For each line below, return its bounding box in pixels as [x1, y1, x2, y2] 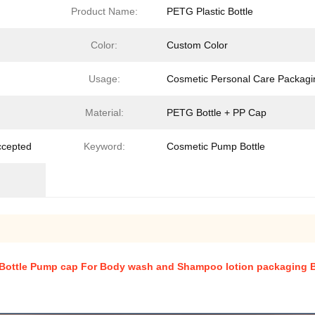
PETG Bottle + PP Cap [167, 107, 266, 118]
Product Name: [70, 6, 138, 17]
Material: [84, 107, 124, 118]
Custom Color [167, 39, 228, 51]
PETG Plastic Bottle [167, 6, 253, 17]
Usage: [88, 73, 120, 84]
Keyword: [83, 141, 125, 152]
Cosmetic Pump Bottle [167, 141, 265, 152]
